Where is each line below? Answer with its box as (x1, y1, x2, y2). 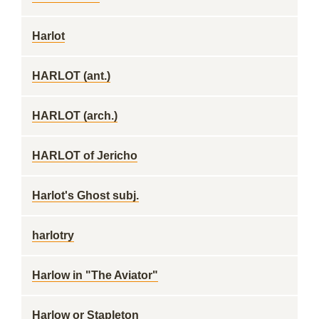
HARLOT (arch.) (32, 110, 117, 122)
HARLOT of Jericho (32, 150, 137, 162)
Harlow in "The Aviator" (32, 269, 158, 281)
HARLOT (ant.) (32, 70, 110, 82)
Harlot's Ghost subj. (32, 189, 139, 202)
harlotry (32, 229, 74, 241)
